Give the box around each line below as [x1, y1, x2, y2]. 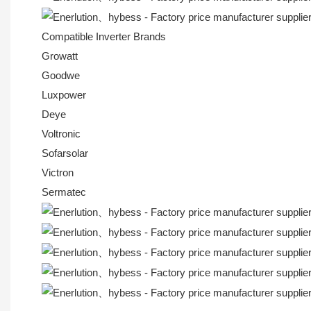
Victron [42, 167, 74, 179]
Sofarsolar [42, 147, 88, 160]
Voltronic [42, 128, 81, 140]
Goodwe [42, 69, 80, 82]
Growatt [42, 50, 78, 62]
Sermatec [42, 186, 86, 199]
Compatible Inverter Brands [42, 31, 166, 43]
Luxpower [42, 89, 86, 101]
